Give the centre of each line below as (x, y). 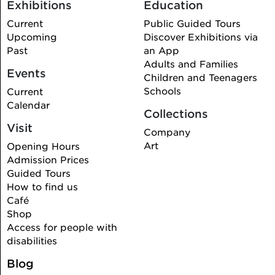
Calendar (28, 105)
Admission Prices (48, 160)
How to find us (42, 187)
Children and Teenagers (201, 77)
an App (162, 50)
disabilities (32, 241)
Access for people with (62, 227)
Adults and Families (191, 64)
